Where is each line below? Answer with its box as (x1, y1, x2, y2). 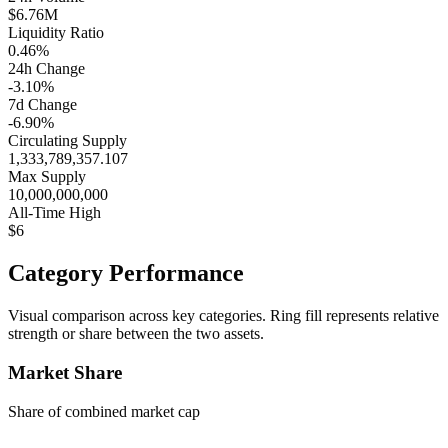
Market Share (8, 361, 122, 383)
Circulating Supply (8, 132, 127, 150)
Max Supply (8, 168, 86, 186)
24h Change (8, 60, 85, 78)
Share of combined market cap (8, 402, 200, 420)
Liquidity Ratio (8, 24, 104, 42)
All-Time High (8, 204, 101, 222)
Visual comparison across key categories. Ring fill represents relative (8, 307, 439, 325)
